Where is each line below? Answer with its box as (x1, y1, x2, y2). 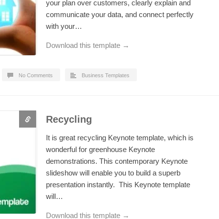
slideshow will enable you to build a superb (46, 169, 180, 177)
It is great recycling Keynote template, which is (46, 133, 194, 142)
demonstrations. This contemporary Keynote (46, 157, 188, 165)
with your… (46, 22, 82, 30)
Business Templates (82, 72, 130, 78)
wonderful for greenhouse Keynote (46, 145, 155, 153)
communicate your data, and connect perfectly (46, 10, 194, 19)
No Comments (19, 72, 53, 78)
